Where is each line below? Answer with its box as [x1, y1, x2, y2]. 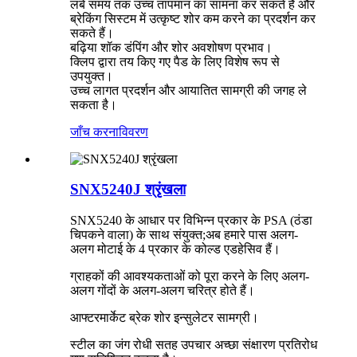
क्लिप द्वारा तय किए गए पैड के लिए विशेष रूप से [70, 54, 280, 69]
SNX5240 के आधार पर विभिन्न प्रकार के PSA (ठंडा [70, 214, 312, 228]
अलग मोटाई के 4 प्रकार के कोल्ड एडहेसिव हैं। [70, 242, 280, 257]
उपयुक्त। [70, 69, 113, 83]
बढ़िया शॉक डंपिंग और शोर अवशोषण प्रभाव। [70, 40, 273, 54]
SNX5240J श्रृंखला [70, 181, 186, 198]
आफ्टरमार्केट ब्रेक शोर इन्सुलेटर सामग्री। [70, 311, 259, 325]
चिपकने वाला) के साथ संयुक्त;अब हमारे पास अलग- [70, 228, 298, 242]
